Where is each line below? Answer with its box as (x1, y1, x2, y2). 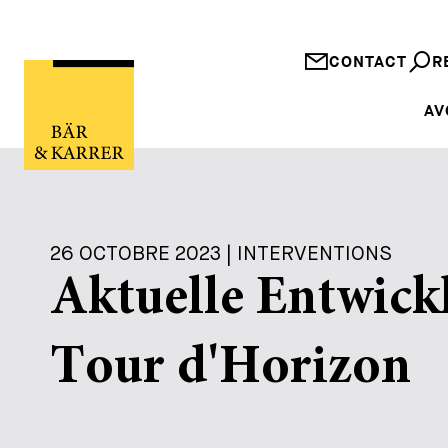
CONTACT (329, 53, 407, 72)
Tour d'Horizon (50, 343, 411, 397)
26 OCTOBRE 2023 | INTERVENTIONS (50, 242, 392, 265)
